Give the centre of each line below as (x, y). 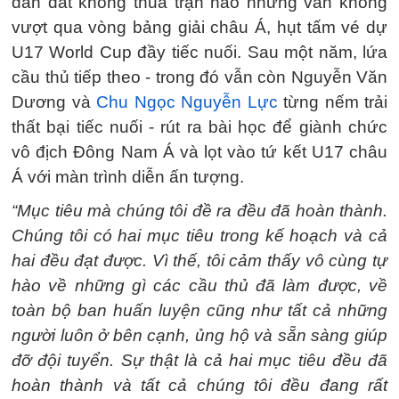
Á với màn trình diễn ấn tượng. (128, 177)
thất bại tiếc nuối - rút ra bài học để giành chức (199, 127)
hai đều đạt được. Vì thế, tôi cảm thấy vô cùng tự (199, 261)
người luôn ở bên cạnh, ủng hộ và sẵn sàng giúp (199, 335)
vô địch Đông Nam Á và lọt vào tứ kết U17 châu (199, 152)
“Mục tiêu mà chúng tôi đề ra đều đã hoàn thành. (199, 211)
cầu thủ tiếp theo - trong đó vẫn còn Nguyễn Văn (199, 77)
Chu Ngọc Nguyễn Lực (187, 102)
